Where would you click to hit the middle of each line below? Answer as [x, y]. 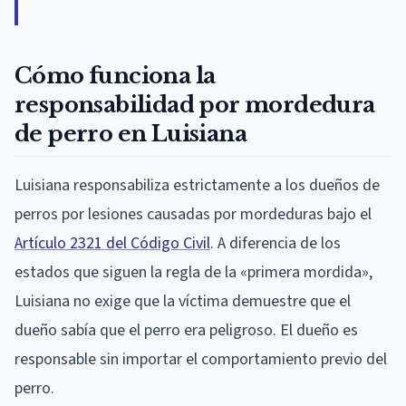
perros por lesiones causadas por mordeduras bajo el [193, 214]
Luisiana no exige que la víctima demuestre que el [183, 301]
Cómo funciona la [115, 75]
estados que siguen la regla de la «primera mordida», [193, 272]
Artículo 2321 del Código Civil [112, 243]
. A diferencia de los [275, 243]
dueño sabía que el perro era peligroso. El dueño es [186, 330]
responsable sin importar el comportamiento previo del [201, 359]
